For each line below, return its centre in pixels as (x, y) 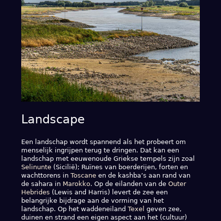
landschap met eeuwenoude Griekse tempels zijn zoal (108, 158)
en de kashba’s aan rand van (143, 175)
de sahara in (42, 184)
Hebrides (35, 192)
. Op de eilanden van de (129, 184)
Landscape (53, 119)
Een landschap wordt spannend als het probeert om (103, 142)
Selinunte (36, 167)
